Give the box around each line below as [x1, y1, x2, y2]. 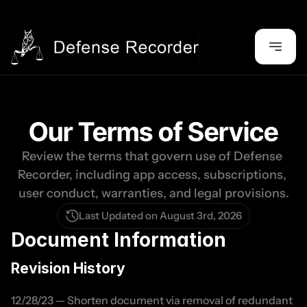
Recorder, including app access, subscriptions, [18, 167, 286, 182]
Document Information [11, 228, 226, 251]
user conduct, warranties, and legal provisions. [18, 186, 289, 201]
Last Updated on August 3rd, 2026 [79, 209, 242, 222]
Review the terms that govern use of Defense [22, 149, 282, 164]
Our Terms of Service [29, 116, 278, 147]
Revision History [11, 260, 125, 277]
